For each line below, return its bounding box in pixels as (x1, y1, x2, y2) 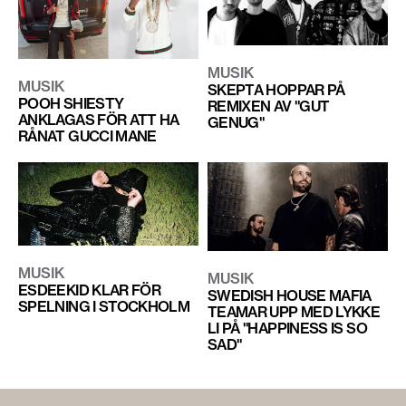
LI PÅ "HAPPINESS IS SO (207, 319, 367, 338)
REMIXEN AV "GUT (207, 96, 330, 115)
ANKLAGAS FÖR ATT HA (18, 111, 179, 130)
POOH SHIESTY (18, 94, 124, 113)
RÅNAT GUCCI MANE (18, 127, 157, 146)
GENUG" (207, 112, 265, 131)
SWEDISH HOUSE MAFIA (207, 286, 372, 305)
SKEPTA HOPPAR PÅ (207, 80, 345, 99)
